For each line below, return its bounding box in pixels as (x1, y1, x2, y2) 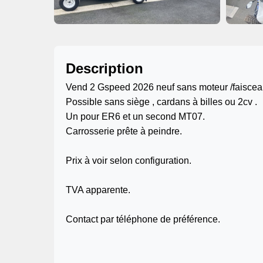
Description (66, 60, 143, 76)
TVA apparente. (66, 185, 130, 195)
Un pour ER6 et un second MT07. (66, 112, 205, 122)
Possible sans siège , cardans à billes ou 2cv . (66, 97, 257, 107)
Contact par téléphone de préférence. (66, 214, 220, 224)
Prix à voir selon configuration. (66, 156, 191, 166)
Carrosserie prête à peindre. (66, 126, 182, 136)
